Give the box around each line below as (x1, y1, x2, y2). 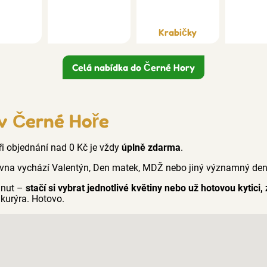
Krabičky (159, 26, 197, 39)
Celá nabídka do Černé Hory (72, 61, 195, 74)
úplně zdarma (122, 142, 181, 154)
